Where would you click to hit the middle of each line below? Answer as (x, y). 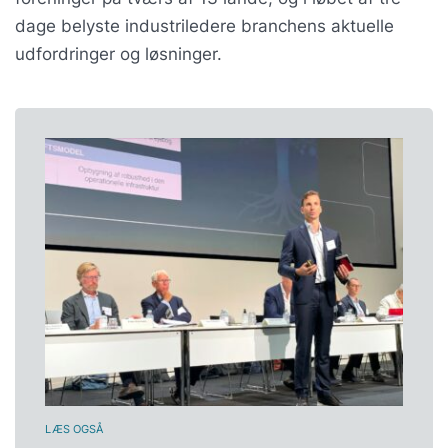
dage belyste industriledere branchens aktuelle (204, 25)
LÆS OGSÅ (74, 428)
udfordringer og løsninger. (118, 53)
